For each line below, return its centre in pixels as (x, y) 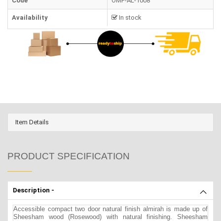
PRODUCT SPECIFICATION (69, 156)
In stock (129, 18)
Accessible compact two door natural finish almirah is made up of (110, 209)
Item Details (32, 122)
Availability (30, 18)
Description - (34, 190)
